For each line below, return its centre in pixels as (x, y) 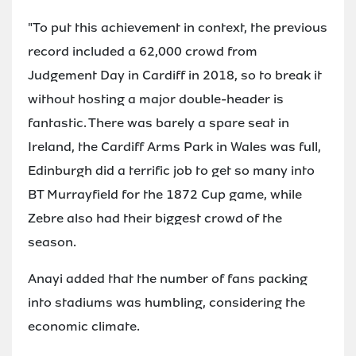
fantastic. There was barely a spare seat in (159, 122)
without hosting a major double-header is (156, 99)
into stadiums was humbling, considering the (166, 302)
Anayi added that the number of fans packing (168, 278)
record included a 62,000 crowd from (143, 51)
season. (52, 242)
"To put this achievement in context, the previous (178, 27)
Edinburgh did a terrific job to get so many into (171, 170)
